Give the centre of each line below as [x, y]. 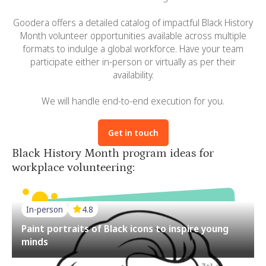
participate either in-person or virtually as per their [133, 62]
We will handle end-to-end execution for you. [133, 101]
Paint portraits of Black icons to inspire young [125, 228]
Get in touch [133, 133]
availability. [133, 75]
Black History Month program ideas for [113, 153]
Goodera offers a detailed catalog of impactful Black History [133, 23]
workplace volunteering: [73, 167]
